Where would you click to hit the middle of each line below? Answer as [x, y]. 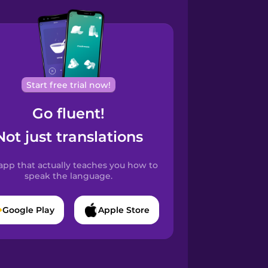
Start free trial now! [69, 85]
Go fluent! [69, 113]
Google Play [28, 210]
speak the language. [69, 176]
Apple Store [124, 210]
